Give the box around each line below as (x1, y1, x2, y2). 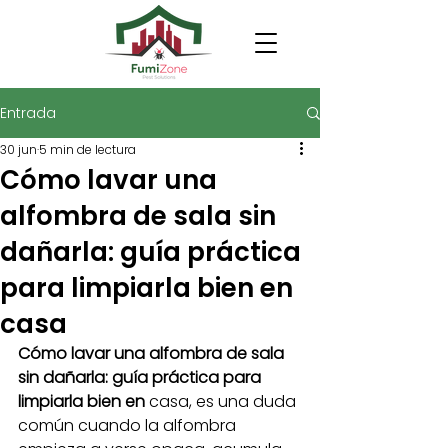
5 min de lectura (39, 141, 136, 158)
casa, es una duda (149, 390, 300, 413)
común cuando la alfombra (18, 414, 240, 437)
